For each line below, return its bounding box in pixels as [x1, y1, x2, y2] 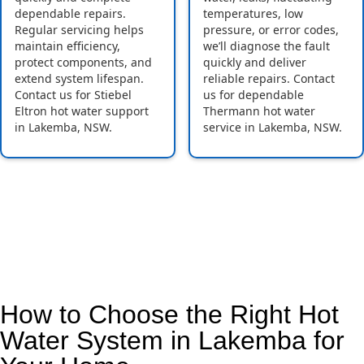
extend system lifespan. [15, 71, 144, 87]
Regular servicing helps [15, 22, 144, 38]
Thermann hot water [203, 103, 315, 119]
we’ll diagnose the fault [203, 38, 330, 54]
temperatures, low [203, 6, 303, 22]
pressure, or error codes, [203, 22, 339, 38]
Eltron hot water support [15, 103, 149, 119]
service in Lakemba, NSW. [203, 119, 342, 136]
